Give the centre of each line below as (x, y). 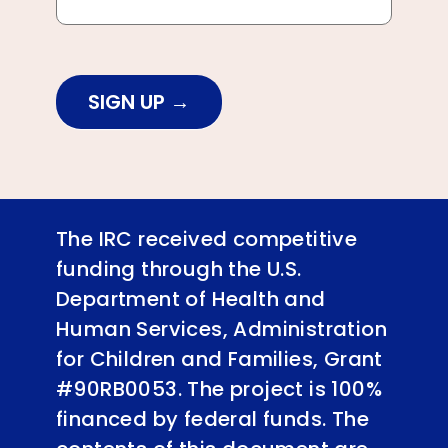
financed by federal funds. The (212, 418)
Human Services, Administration (221, 328)
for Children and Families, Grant (219, 358)
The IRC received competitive (207, 238)
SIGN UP (129, 101)
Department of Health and (191, 298)
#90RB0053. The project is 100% (219, 388)
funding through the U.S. (179, 268)
